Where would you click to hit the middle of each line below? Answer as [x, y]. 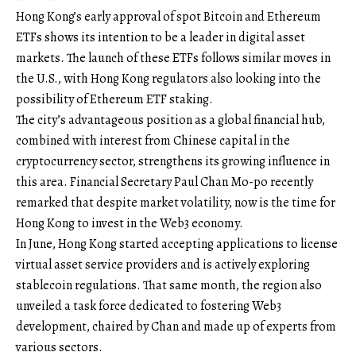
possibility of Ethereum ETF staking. [114, 100]
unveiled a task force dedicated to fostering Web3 [149, 306]
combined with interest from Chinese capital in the [153, 141]
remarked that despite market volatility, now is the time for [176, 203]
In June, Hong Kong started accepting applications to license [177, 244]
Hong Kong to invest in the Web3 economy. [130, 224]
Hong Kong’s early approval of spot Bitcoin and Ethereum [168, 17]
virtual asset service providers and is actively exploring [163, 265]
